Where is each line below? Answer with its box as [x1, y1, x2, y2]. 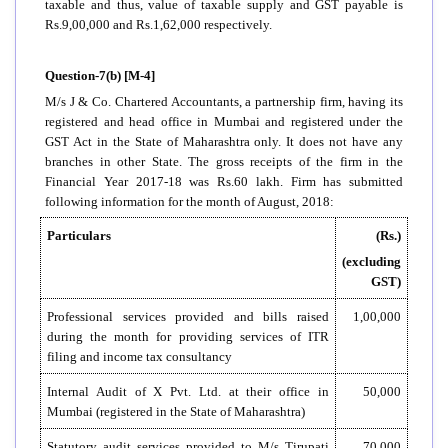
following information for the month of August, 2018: [45, 193, 334, 209]
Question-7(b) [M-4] [45, 67, 155, 83]
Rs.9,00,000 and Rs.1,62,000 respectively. [45, 16, 272, 32]
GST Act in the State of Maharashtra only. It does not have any [45, 133, 403, 149]
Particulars [47, 227, 111, 243]
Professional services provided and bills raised [47, 308, 329, 324]
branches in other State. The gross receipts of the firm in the [45, 153, 403, 169]
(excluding [342, 253, 401, 269]
